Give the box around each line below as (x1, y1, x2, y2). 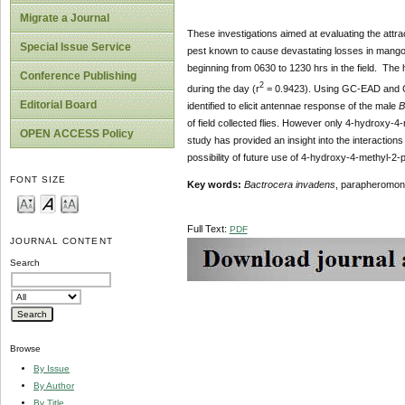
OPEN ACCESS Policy (20, 127, 134, 140)
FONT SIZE (10, 174, 67, 185)
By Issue (33, 363, 70, 373)
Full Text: (186, 223, 230, 235)
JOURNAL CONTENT (10, 236, 113, 247)
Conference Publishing (20, 70, 137, 82)
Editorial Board (20, 99, 97, 111)
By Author (33, 380, 74, 391)
